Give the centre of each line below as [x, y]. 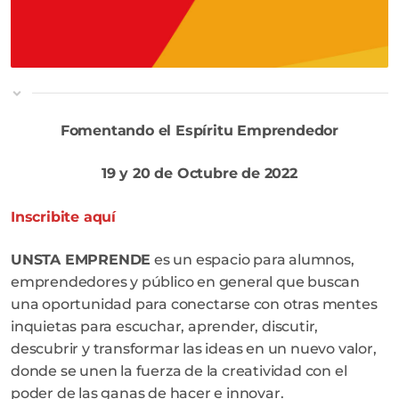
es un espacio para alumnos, [252, 260]
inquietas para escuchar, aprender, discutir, [165, 327]
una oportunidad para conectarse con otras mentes [194, 305]
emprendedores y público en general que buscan [185, 282]
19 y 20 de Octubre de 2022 [199, 174]
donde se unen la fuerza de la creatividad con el [179, 371]
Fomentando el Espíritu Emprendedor [199, 130]
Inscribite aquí [63, 216]
